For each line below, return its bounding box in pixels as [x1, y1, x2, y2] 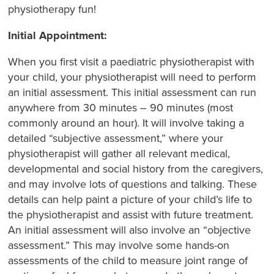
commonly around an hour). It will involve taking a [8, 116, 245, 130]
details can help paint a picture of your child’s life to [8, 192, 253, 206]
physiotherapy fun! [8, 2, 100, 16]
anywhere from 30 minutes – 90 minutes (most [8, 100, 234, 114]
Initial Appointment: [8, 28, 108, 42]
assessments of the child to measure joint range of [8, 253, 248, 267]
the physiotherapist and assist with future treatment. [8, 207, 254, 221]
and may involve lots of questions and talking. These [8, 177, 257, 191]
